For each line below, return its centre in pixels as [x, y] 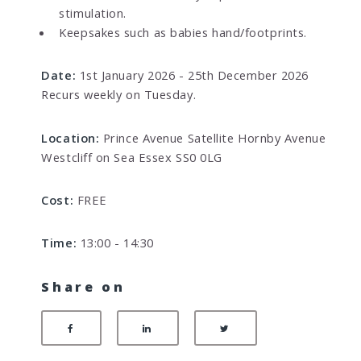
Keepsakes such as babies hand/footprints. [183, 32]
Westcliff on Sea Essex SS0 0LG [199, 157]
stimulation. [93, 12]
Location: [71, 137]
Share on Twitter [286, 327]
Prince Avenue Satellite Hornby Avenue [213, 137]
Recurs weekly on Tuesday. [119, 95]
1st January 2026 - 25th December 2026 [192, 75]
